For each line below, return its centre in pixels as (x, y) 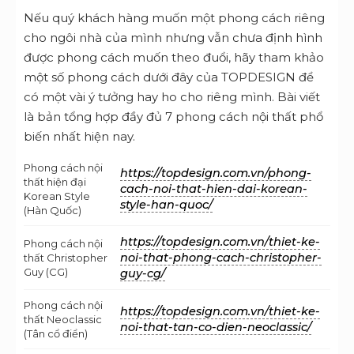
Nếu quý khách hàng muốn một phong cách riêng (174, 17)
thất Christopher (66, 257)
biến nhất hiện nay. (79, 136)
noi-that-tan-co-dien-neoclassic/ (216, 327)
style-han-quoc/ (166, 204)
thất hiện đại (55, 181)
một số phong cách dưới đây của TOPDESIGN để (169, 77)
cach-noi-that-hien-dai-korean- (214, 188)
